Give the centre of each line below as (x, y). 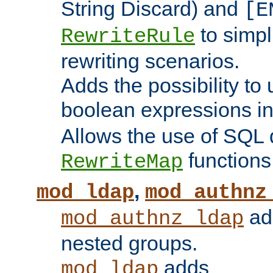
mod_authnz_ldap (152, 219)
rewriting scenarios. (150, 61)
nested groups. (129, 243)
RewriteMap (122, 162)
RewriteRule (128, 37)
